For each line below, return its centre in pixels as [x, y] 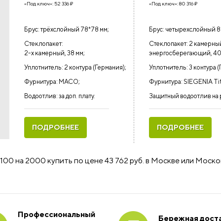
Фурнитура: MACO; [52, 82]
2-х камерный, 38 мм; [55, 53]
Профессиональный [56, 214]
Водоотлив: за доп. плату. [60, 96]
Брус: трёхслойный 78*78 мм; [67, 29]
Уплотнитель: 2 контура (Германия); [75, 67]
